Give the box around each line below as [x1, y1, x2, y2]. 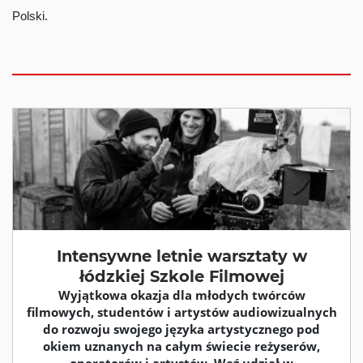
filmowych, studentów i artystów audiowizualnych [26, 304, 337, 320]
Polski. [12, 9, 48, 23]
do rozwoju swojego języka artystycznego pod [43, 321, 320, 337]
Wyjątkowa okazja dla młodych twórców [58, 287, 305, 303]
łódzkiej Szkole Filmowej [79, 267, 284, 286]
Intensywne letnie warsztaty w [56, 246, 307, 266]
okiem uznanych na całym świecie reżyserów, [43, 338, 320, 354]
